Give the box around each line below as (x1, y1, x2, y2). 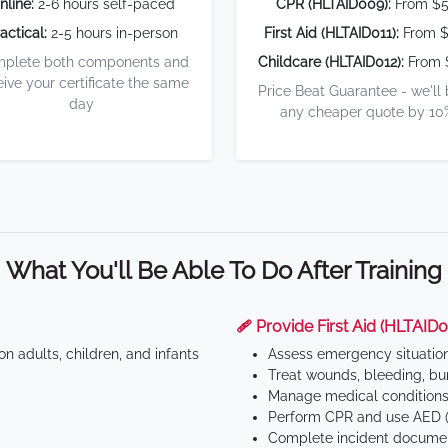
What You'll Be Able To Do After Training (6, 256, 442, 285)
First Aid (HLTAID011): (264, 25, 399, 41)
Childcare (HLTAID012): (258, 54, 404, 70)
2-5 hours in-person (46, 25, 178, 41)
